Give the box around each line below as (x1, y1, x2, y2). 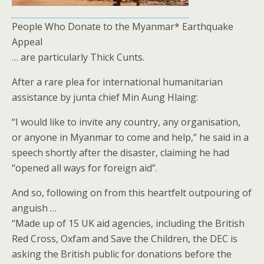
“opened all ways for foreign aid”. (12, 161, 157, 174)
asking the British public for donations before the (12, 247, 232, 260)
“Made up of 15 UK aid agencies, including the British (12, 217, 245, 230)
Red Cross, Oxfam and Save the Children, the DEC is (12, 232, 237, 245)
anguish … (12, 202, 57, 214)
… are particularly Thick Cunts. (12, 51, 144, 64)
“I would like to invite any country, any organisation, (12, 115, 240, 128)
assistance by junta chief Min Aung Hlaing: (12, 91, 198, 104)
